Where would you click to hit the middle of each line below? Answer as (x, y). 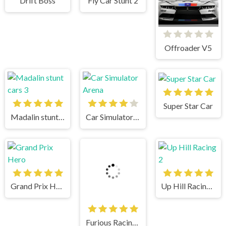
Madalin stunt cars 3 (61, 117)
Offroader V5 (188, 47)
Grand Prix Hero (59, 186)
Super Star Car (188, 106)
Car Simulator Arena (136, 117)
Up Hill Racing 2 (210, 186)
